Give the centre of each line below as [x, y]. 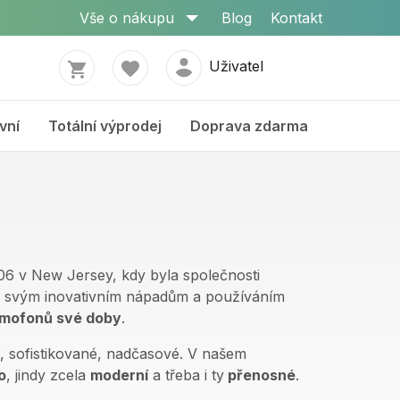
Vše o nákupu [127, 18]
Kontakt [296, 18]
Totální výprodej [105, 126]
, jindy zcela [48, 375]
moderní [119, 375]
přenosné [260, 375]
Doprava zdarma [249, 126]
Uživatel [236, 67]
